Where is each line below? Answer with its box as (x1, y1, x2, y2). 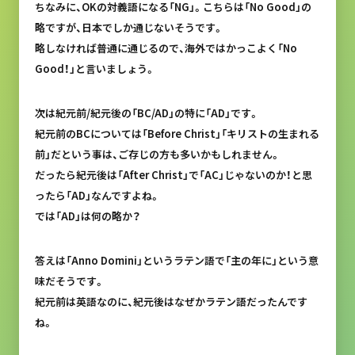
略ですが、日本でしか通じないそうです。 (34, 20, 223, 35)
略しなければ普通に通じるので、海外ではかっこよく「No (34, 40, 297, 55)
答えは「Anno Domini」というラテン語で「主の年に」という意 (34, 253, 319, 268)
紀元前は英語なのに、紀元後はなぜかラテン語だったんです (34, 294, 307, 309)
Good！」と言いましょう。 (34, 61, 155, 76)
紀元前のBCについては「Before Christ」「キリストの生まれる (34, 126, 319, 141)
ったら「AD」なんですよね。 (34, 188, 160, 203)
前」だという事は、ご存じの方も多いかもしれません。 (34, 147, 281, 162)
